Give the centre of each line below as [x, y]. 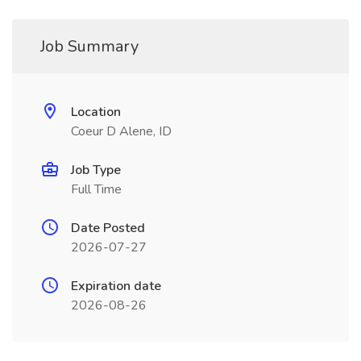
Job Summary [89, 46]
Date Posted [108, 228]
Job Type [96, 170]
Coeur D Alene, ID [121, 131]
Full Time [96, 189]
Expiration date [116, 286]
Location [96, 112]
